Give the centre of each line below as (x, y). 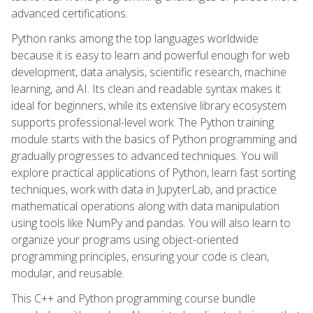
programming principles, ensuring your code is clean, (140, 256)
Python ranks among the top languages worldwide (135, 38)
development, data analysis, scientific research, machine (149, 72)
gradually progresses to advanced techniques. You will (145, 155)
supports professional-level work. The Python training (143, 122)
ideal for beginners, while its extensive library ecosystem (149, 105)
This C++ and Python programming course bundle (133, 298)
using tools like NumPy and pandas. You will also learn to (151, 223)
